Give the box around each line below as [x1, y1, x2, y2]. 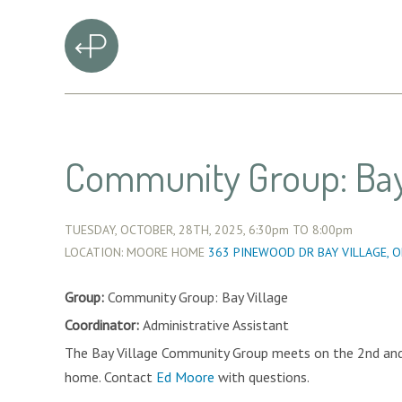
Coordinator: [65, 316, 143, 334]
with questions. [214, 368, 310, 386]
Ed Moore [156, 368, 214, 386]
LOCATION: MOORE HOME [65, 244, 208, 260]
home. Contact [65, 368, 156, 386]
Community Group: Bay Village [104, 288, 288, 306]
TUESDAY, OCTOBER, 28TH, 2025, [65, 222, 249, 238]
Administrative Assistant [143, 316, 289, 334]
